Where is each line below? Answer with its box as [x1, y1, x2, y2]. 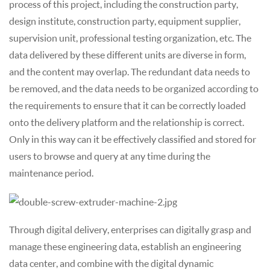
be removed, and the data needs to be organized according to [9, 82, 259, 94]
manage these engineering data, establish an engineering [9, 240, 241, 252]
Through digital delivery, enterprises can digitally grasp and [9, 223, 251, 235]
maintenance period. [9, 166, 93, 178]
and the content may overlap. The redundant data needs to [9, 65, 250, 77]
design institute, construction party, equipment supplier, [9, 14, 240, 27]
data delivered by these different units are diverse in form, [9, 48, 246, 60]
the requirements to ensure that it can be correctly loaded [9, 99, 246, 111]
